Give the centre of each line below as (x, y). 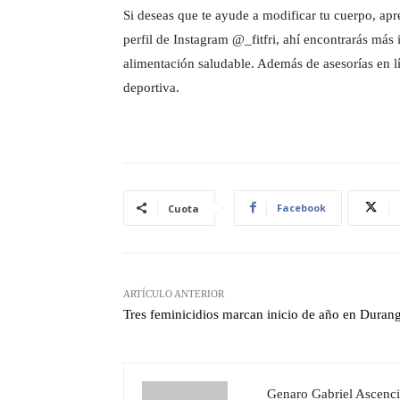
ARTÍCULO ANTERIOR (174, 293)
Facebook (301, 207)
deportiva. (151, 87)
